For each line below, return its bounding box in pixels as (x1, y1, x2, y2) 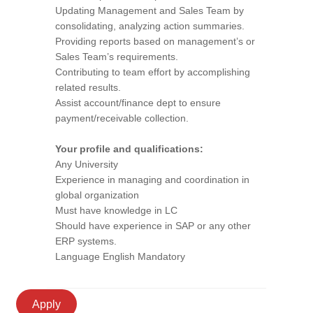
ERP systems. (55, 235, 117, 247)
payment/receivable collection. (55, 112, 189, 124)
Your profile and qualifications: (55, 143, 203, 154)
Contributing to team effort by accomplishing (55, 66, 250, 78)
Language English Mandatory (55, 251, 185, 262)
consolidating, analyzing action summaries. (55, 20, 245, 31)
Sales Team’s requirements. (55, 51, 178, 62)
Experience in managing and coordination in (55, 174, 249, 185)
